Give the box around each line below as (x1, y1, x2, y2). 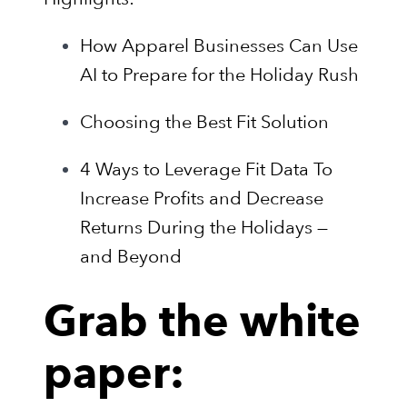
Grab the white (44, 303, 361, 348)
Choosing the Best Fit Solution (80, 110, 329, 133)
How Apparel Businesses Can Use (80, 34, 358, 56)
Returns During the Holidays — (80, 215, 328, 238)
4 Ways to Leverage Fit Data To (80, 157, 333, 180)
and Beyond (80, 244, 182, 267)
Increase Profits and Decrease (80, 186, 323, 209)
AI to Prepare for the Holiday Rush (80, 63, 359, 85)
